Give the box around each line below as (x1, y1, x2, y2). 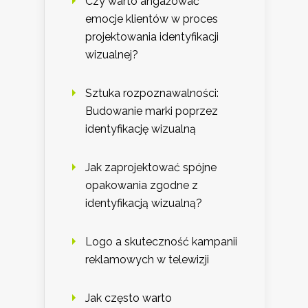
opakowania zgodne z (85, 178, 198, 192)
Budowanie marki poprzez (85, 104, 218, 118)
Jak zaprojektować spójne (85, 160, 217, 174)
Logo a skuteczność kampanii (85, 234, 237, 248)
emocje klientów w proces (85, 12, 218, 25)
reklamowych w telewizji (85, 252, 209, 266)
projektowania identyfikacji (85, 30, 219, 43)
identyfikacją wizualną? (85, 196, 202, 210)
